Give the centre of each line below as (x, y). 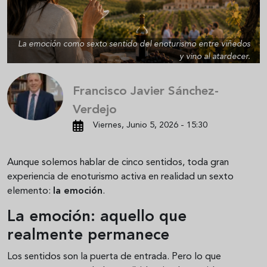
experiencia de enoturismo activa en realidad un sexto (120, 177)
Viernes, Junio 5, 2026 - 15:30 (150, 126)
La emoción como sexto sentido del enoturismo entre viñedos (134, 44)
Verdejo (95, 110)
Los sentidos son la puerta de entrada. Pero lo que (114, 257)
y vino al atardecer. (215, 57)
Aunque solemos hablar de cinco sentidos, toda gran (118, 163)
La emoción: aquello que (97, 217)
